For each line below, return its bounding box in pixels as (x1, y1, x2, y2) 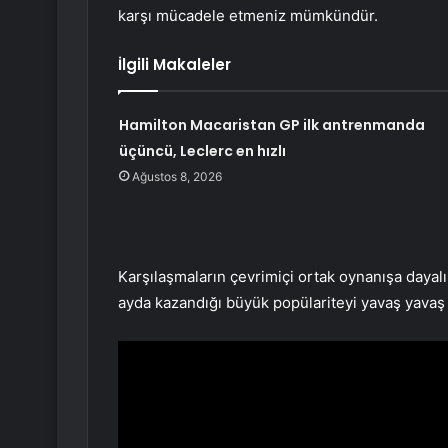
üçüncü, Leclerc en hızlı (118, 141, 286, 162)
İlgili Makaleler (118, 54, 231, 76)
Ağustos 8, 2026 (131, 169, 222, 185)
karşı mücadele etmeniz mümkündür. (118, 6, 378, 26)
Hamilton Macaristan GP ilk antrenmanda (118, 115, 425, 136)
